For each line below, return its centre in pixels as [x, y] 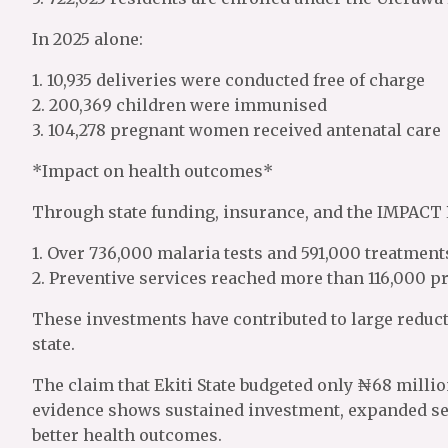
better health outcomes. [127, 435]
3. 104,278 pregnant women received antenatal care [236, 130]
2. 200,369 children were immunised [179, 105]
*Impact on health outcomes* [152, 171]
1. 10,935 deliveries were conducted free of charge [228, 80]
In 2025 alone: [87, 39]
